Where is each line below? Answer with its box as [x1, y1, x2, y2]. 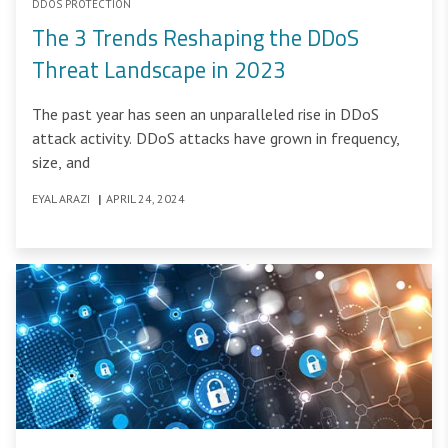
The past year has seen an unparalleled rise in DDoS [32, 104, 379, 125]
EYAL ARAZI [32, 191, 93, 207]
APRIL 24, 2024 [106, 191, 185, 207]
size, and [32, 152, 90, 173]
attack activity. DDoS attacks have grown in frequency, [32, 128, 400, 149]
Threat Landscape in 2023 [32, 53, 286, 88]
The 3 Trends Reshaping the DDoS [32, 21, 359, 56]
